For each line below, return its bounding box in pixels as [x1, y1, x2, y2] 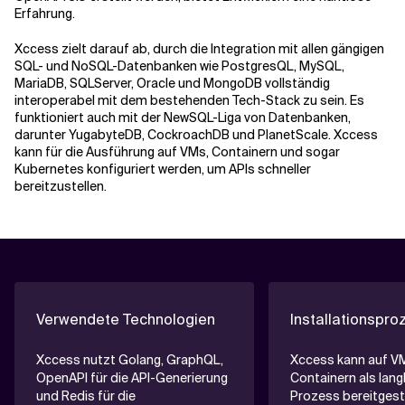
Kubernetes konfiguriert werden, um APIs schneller [14, 161, 311, 177]
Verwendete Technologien [36, 310, 215, 329]
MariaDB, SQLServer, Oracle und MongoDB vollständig [14, 75, 330, 91]
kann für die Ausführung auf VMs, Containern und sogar [14, 144, 340, 160]
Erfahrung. [14, 5, 75, 22]
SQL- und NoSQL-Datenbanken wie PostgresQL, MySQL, [14, 58, 344, 74]
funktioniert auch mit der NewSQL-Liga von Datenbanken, [14, 109, 351, 126]
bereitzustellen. [14, 178, 107, 194]
